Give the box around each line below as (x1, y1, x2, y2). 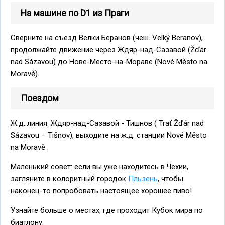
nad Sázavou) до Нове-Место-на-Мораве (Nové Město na (11, 57, 207, 66)
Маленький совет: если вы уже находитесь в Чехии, (11, 162, 188, 171)
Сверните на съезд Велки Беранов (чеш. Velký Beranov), (11, 33, 203, 42)
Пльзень (128, 174, 158, 183)
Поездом (21, 93, 59, 103)
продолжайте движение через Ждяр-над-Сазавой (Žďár (11, 45, 206, 54)
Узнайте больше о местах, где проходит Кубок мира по (11, 205, 203, 215)
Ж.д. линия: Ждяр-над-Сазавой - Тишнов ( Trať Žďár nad (11, 118, 204, 128)
